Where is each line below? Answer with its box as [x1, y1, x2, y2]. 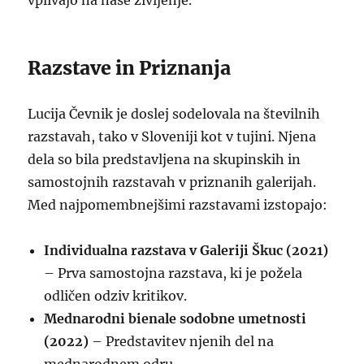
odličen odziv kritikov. [44, 288, 188, 304]
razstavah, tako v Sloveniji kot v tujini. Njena [28, 128, 317, 145]
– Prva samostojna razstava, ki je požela [44, 265, 303, 281]
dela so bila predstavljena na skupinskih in [28, 151, 301, 167]
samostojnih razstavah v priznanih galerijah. [28, 174, 317, 190]
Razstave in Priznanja [28, 56, 232, 80]
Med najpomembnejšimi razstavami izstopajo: [28, 197, 328, 213]
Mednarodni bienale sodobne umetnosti [44, 310, 307, 327]
